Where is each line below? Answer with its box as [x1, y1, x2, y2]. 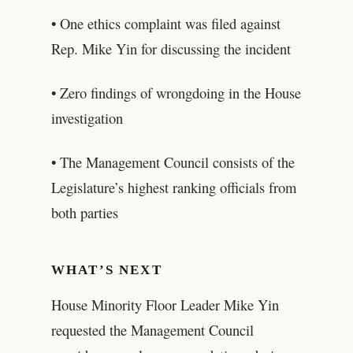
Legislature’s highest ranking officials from [50, 176, 296, 197]
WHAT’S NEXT [50, 262, 162, 277]
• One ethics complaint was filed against [50, 13, 281, 33]
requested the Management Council [50, 320, 254, 340]
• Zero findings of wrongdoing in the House [50, 82, 301, 102]
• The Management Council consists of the [50, 151, 295, 172]
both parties [50, 202, 118, 222]
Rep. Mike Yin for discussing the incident [50, 38, 291, 58]
